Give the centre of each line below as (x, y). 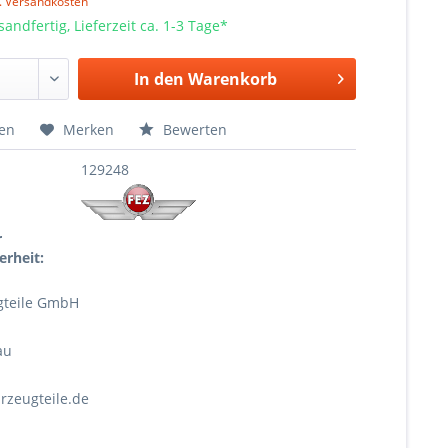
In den (158, 79)
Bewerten (193, 129)
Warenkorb (232, 79)
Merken (89, 129)
